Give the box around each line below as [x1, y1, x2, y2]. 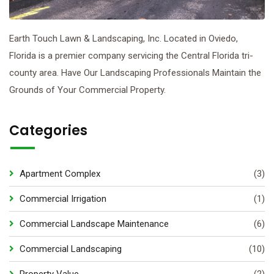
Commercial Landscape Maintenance [20, 218, 169, 229]
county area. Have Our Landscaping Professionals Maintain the [9, 67, 261, 78]
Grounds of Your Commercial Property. [9, 84, 166, 95]
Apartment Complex [20, 168, 100, 179]
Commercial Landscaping [20, 243, 122, 254]
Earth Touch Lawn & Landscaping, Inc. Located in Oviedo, [9, 33, 238, 44]
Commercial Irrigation [20, 193, 106, 204]
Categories [9, 121, 87, 140]
